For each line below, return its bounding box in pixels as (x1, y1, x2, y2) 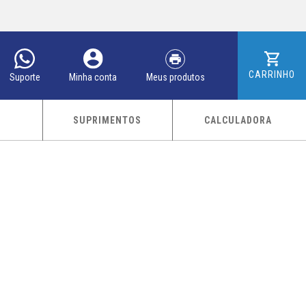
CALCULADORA (204, 114, 272, 126)
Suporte (9, 72, 40, 83)
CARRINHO (249, 68, 295, 80)
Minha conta (69, 71, 117, 83)
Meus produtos (145, 71, 205, 83)
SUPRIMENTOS (73, 114, 142, 126)
